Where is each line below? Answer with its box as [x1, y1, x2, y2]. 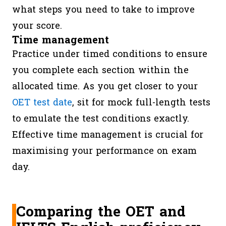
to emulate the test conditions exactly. [12, 110, 189, 127]
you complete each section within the [12, 62, 189, 79]
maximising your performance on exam [12, 143, 197, 159]
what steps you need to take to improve [12, 2, 195, 18]
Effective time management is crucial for [12, 127, 203, 143]
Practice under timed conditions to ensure [12, 46, 207, 63]
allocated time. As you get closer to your [12, 78, 198, 95]
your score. [12, 18, 62, 34]
